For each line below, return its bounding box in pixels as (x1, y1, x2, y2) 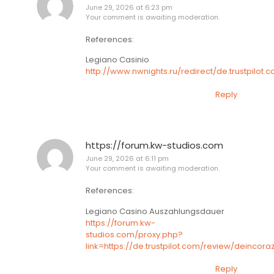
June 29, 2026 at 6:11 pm (86, 153, 169, 163)
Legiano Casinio (86, 54, 149, 66)
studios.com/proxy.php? (86, 228, 183, 240)
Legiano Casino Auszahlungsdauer (86, 205, 224, 217)
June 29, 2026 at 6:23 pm (86, 2, 172, 12)
